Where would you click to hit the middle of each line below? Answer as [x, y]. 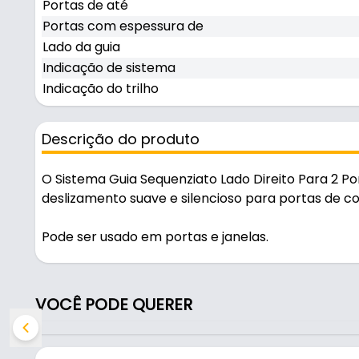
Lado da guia [81, 47]
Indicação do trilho [101, 89]
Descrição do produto [121, 139]
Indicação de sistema [109, 68]
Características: [93, 333]
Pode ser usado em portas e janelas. [155, 237]
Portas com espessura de [123, 26]
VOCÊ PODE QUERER [114, 305]
